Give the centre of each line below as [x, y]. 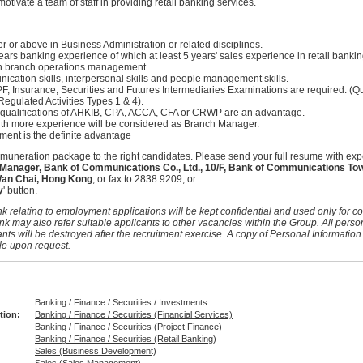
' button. [20, 191]
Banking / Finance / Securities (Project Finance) [128, 327]
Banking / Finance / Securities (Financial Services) [134, 315]
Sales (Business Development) [96, 351]
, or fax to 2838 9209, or [144, 179]
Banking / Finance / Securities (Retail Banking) [126, 339]
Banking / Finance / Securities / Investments [121, 303]
